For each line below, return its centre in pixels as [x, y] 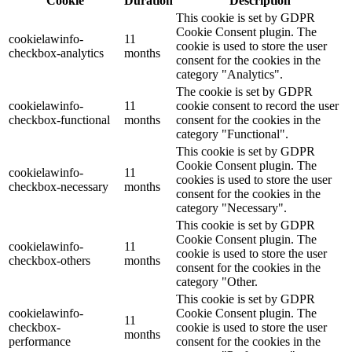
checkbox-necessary [59, 187]
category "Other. [217, 282]
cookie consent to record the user [257, 106]
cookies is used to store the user [254, 180]
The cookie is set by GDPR [244, 92]
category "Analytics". [229, 75]
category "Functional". [232, 134]
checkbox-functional [59, 120]
